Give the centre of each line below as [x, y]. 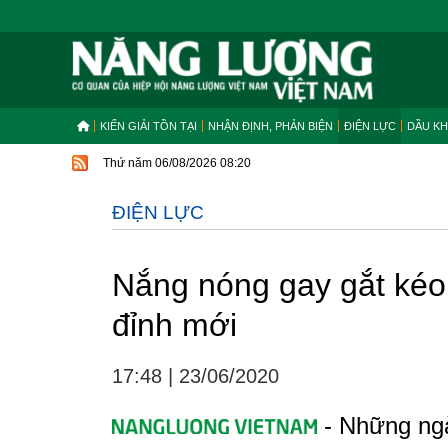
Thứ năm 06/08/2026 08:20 [177, 163]
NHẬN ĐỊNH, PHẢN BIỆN [270, 126]
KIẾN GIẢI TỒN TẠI [148, 126]
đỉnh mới [174, 325]
